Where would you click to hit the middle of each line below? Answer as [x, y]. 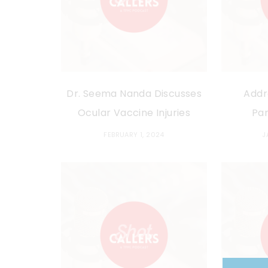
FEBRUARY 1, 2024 [134, 135]
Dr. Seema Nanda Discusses [134, 94]
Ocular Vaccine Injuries [134, 113]
